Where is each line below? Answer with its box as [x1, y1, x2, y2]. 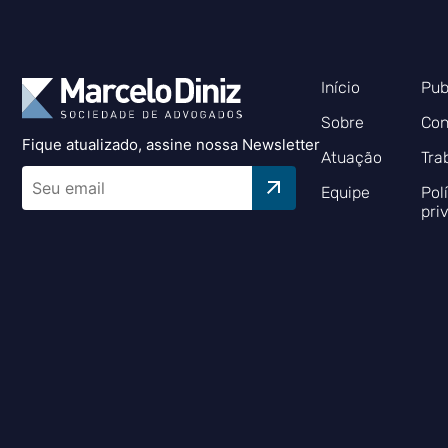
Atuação [321, 148, 383, 167]
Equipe [321, 183, 371, 202]
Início [321, 78, 361, 97]
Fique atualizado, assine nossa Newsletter [22, 135, 320, 154]
